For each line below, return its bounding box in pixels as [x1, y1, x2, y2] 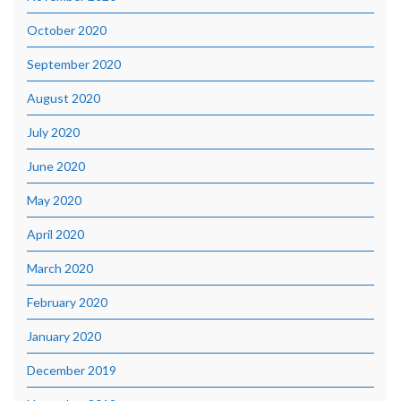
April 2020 [27, 226, 84, 243]
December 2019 [27, 363, 116, 379]
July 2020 [27, 124, 80, 141]
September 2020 [27, 56, 121, 73]
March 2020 [27, 260, 93, 277]
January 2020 [27, 328, 101, 345]
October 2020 [27, 22, 107, 38]
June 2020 [27, 158, 85, 175]
